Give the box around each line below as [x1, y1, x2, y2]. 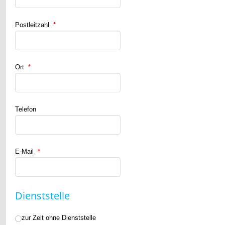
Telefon [15, 105, 36, 114]
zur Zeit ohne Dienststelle [22, 214, 96, 222]
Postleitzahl [15, 21, 51, 29]
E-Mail [15, 148, 36, 156]
